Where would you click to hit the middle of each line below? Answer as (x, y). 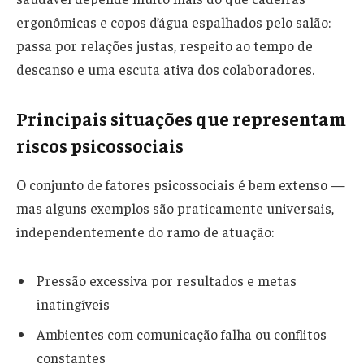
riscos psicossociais (100, 146)
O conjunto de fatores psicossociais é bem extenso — (181, 185)
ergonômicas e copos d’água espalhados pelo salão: (173, 22)
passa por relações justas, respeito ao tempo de (165, 45)
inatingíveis (73, 303)
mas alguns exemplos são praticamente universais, (175, 208)
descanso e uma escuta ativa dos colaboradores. (165, 69)
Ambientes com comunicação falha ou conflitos (182, 334)
